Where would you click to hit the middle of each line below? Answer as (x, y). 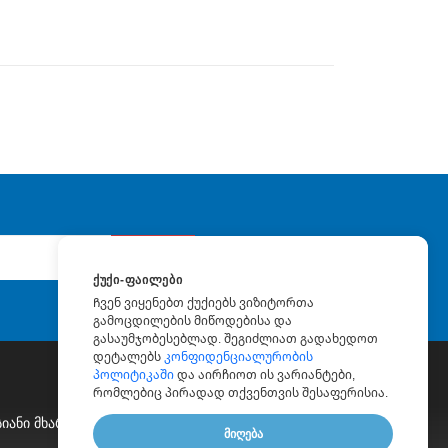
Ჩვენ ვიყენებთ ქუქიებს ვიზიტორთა (203, 303)
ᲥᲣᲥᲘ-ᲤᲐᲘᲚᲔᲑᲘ (138, 280)
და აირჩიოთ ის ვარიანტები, (264, 375)
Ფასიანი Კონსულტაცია (229, 423)
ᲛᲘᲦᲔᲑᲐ (243, 434)
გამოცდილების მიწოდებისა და (192, 321)
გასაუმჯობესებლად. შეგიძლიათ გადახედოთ (235, 339)
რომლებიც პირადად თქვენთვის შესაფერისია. (240, 393)
